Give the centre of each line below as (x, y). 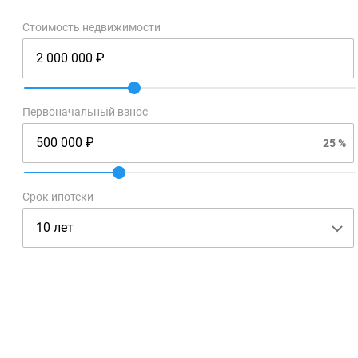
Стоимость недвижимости (91, 27)
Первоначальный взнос (85, 112)
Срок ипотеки (58, 197)
